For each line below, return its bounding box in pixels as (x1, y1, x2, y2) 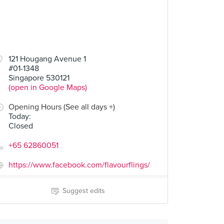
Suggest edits (62, 186, 105, 195)
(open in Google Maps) (8, 82, 87, 92)
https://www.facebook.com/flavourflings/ (8, 160, 150, 170)
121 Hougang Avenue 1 (8, 54, 86, 64)
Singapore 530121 (8, 73, 69, 83)
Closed (8, 121, 33, 131)
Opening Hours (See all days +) (8, 102, 115, 112)
